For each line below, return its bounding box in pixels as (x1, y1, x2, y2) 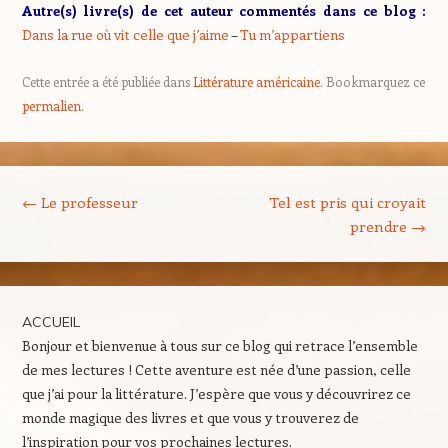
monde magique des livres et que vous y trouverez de (21, 408, 359, 427)
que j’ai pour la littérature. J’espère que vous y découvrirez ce (21, 384, 411, 403)
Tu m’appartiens (239, 25, 345, 44)
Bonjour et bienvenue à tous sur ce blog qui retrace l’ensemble (21, 336, 418, 355)
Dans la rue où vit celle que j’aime (21, 25, 229, 44)
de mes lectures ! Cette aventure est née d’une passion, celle (21, 360, 411, 379)
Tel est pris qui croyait (269, 192, 427, 212)
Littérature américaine (192, 73, 320, 90)
